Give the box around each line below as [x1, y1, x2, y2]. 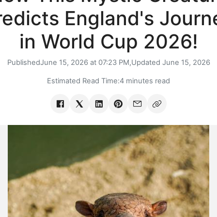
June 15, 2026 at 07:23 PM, [40, 58, 131, 67]
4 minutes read [120, 77, 170, 86]
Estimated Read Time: [47, 77, 120, 86]
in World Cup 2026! [19, 30, 198, 54]
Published [7, 58, 40, 67]
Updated [131, 58, 162, 67]
